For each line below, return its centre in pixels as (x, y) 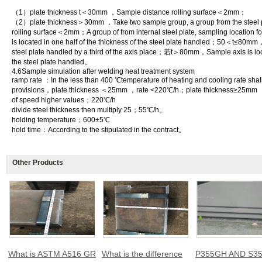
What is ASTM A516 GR (52, 254)
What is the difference (142, 254)
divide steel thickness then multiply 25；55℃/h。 (89, 110)
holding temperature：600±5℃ (61, 120)
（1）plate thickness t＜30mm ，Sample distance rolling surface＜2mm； (129, 12)
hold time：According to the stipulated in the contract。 (99, 130)
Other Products (38, 163)
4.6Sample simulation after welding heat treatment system (103, 71)
